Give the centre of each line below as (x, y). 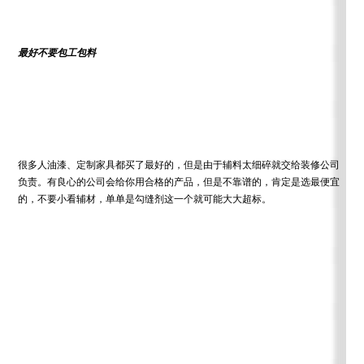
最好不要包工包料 (57, 53)
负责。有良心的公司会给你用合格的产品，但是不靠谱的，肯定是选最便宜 (179, 182)
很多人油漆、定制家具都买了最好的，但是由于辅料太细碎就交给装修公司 (179, 165)
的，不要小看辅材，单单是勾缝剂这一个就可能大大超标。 (145, 199)
